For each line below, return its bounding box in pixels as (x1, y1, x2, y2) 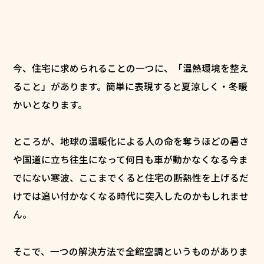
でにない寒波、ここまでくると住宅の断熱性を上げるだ (13, 171, 249, 185)
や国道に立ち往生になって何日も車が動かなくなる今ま (13, 153, 249, 167)
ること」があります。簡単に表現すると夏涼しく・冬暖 (13, 79, 248, 93)
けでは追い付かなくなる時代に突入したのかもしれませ (13, 189, 249, 203)
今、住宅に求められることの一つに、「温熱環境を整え (13, 61, 249, 75)
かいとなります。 (13, 97, 88, 111)
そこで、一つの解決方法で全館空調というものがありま (13, 244, 249, 258)
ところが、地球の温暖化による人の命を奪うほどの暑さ (13, 134, 249, 148)
